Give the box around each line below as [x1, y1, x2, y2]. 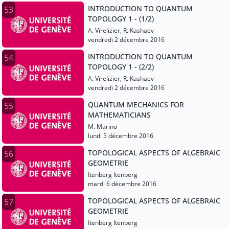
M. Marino [88, 122, 117, 131]
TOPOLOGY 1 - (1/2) [88, 14, 154, 24]
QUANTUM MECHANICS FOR [88, 100, 184, 110]
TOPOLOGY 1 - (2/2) [88, 62, 154, 72]
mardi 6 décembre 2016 [88, 179, 156, 189]
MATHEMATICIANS [88, 110, 151, 120]
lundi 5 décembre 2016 [88, 131, 153, 141]
